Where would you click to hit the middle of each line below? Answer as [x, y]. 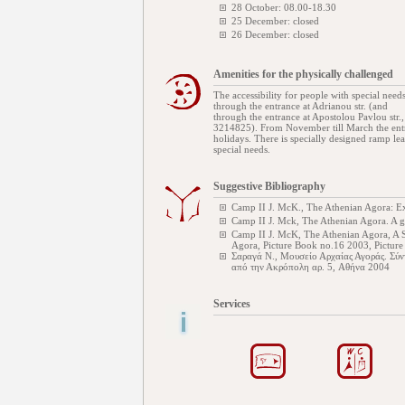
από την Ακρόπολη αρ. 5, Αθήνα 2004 [311, 267]
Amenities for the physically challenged [303, 74]
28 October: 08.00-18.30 [284, 7]
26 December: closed [275, 34]
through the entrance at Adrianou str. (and [301, 106]
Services [232, 304]
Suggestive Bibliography [269, 186]
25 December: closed [275, 21]
